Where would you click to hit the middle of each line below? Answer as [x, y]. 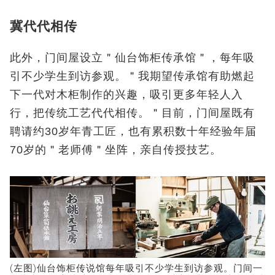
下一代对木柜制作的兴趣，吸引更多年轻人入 [126, 94]
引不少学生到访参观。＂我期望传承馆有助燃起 [132, 76]
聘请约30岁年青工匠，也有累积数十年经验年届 [133, 131]
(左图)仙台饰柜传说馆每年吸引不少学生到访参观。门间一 [136, 268]
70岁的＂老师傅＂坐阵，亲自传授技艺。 [116, 149]
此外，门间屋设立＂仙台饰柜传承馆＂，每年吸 [132, 57]
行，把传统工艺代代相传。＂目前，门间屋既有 [132, 113]
